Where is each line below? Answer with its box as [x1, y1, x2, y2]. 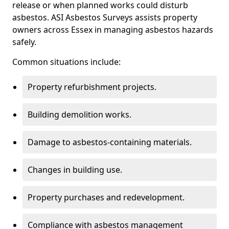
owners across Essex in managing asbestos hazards [12, 24, 213, 35]
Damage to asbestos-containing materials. [28, 136, 192, 148]
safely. [12, 36, 36, 48]
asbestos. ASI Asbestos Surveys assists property [12, 12, 197, 23]
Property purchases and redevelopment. [28, 192, 185, 203]
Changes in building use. [28, 164, 122, 175]
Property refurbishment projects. [28, 81, 156, 93]
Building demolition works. [28, 109, 131, 120]
